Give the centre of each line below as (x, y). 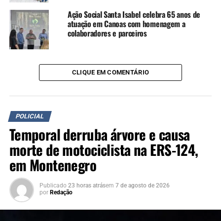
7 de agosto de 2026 (142, 185)
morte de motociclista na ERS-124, (104, 149)
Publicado (53, 185)
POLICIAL (30, 116)
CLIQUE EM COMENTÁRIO (110, 72)
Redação (61, 192)
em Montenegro (53, 165)
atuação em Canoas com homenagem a (126, 23)
